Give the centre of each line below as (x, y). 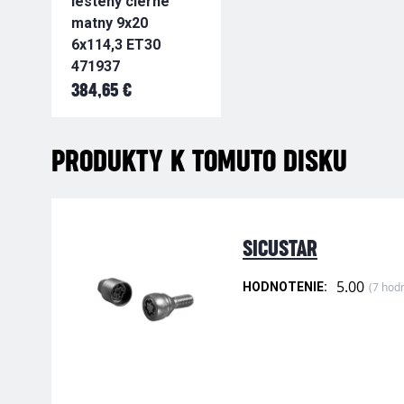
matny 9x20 (110, 23)
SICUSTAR (280, 250)
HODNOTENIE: (285, 287)
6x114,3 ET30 (116, 45)
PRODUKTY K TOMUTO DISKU (199, 163)
